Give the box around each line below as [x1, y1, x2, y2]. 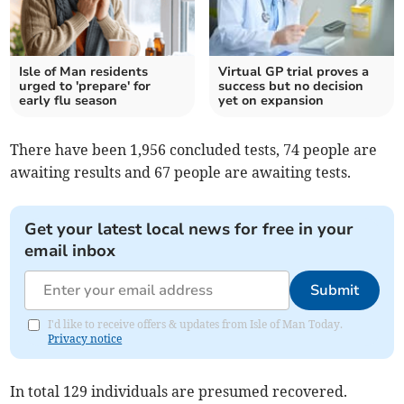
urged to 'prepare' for [19, 78, 151, 96]
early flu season [19, 92, 118, 110]
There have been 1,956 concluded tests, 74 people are [10, 141, 378, 160]
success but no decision [218, 78, 363, 96]
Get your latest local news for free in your [24, 218, 354, 241]
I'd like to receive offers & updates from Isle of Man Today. [48, 317, 344, 332]
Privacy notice [48, 332, 123, 346]
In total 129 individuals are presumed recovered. [10, 382, 348, 401]
